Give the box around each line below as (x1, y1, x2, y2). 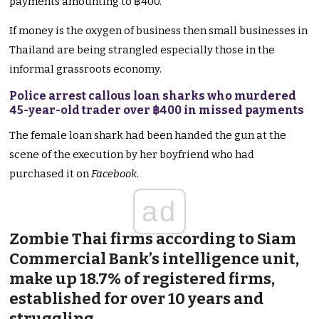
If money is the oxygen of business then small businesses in (9, 24, 308, 38)
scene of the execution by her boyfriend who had (9, 148, 255, 162)
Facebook (89, 167, 137, 181)
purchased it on (9, 167, 90, 181)
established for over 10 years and (9, 289, 264, 309)
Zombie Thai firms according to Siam (9, 229, 297, 249)
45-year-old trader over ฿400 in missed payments (9, 103, 305, 117)
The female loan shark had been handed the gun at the (9, 129, 287, 142)
